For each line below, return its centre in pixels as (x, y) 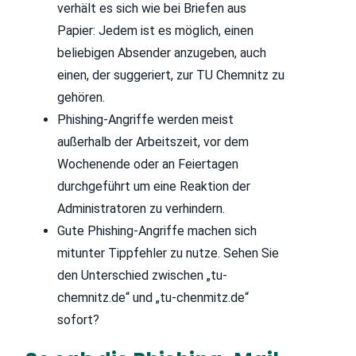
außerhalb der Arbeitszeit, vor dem (153, 142)
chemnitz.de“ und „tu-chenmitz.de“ (153, 298)
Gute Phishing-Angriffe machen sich (157, 231)
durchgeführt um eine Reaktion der (154, 187)
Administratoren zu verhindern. (141, 209)
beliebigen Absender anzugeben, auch (162, 53)
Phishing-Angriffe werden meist (145, 120)
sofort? (78, 320)
